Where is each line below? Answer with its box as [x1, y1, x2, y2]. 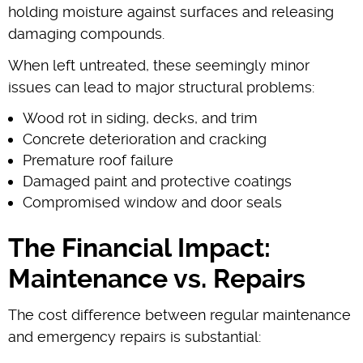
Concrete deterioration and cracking [23, 130, 267, 147]
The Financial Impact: [8, 232, 271, 263]
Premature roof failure [23, 151, 173, 169]
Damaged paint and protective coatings [23, 172, 292, 190]
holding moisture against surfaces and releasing [8, 2, 334, 20]
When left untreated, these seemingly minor [8, 56, 310, 74]
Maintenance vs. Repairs [8, 263, 305, 294]
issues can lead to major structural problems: [8, 78, 314, 96]
